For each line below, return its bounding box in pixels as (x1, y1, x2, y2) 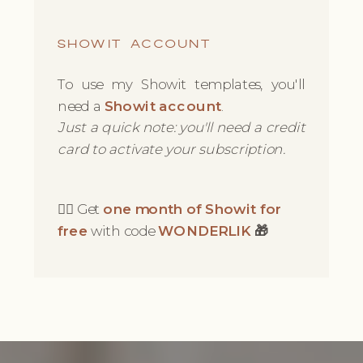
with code (87, 222, 158, 240)
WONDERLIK (157, 222, 251, 240)
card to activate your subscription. (58, 140, 285, 158)
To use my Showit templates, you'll (58, 75, 305, 93)
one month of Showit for (103, 200, 282, 218)
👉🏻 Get (58, 200, 104, 218)
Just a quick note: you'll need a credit (58, 118, 305, 136)
